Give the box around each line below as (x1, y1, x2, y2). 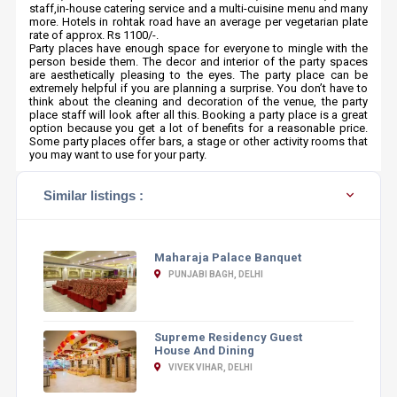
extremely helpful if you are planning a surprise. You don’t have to (28, 82, 369, 95)
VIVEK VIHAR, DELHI (166, 362, 253, 373)
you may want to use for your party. (28, 148, 206, 161)
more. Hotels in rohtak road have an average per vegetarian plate (28, 15, 369, 28)
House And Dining (153, 344, 254, 358)
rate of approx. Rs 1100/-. (28, 28, 159, 42)
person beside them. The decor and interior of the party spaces (28, 55, 369, 68)
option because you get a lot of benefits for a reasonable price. (28, 121, 369, 135)
